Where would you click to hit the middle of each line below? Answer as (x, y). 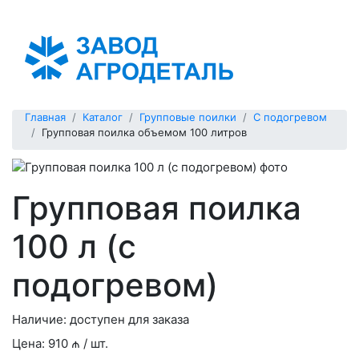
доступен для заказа (129, 319)
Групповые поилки (188, 117)
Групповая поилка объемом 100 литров (144, 132)
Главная (45, 117)
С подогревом (290, 117)
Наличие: (41, 319)
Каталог (103, 117)
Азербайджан (50, 12)
